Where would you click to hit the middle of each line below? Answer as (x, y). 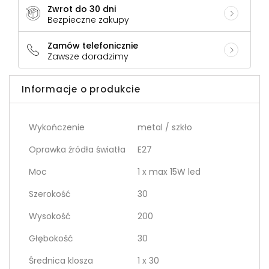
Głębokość (51, 239)
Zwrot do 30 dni (82, 9)
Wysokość (50, 216)
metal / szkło (165, 128)
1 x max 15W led (169, 172)
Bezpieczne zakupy (88, 20)
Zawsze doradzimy (88, 57)
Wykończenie (57, 128)
